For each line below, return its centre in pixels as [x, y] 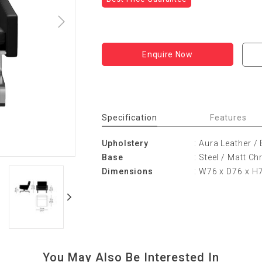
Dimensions [127, 171]
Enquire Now [168, 54]
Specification [130, 118]
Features [228, 118]
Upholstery [125, 143]
